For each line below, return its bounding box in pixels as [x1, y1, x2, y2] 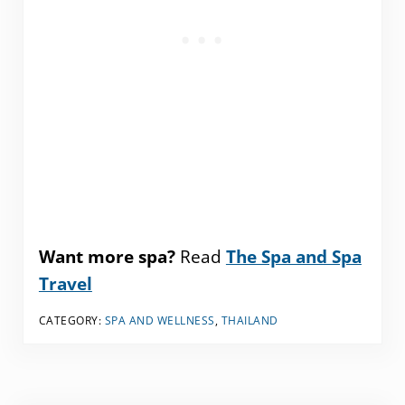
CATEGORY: [38, 312, 105, 328]
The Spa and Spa [225, 244, 362, 268]
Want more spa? [38, 244, 180, 268]
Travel [38, 271, 92, 296]
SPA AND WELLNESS [104, 312, 215, 328]
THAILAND [221, 312, 278, 328]
